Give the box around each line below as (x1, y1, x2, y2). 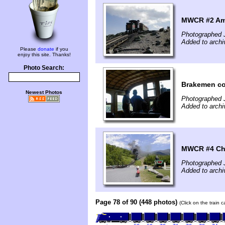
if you (54, 46, 68, 52)
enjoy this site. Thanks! (17, 52, 71, 57)
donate (37, 46, 54, 52)
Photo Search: (24, 65, 64, 71)
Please (20, 46, 38, 52)
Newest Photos (26, 89, 62, 95)
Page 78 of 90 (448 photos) (95, 198, 177, 206)
